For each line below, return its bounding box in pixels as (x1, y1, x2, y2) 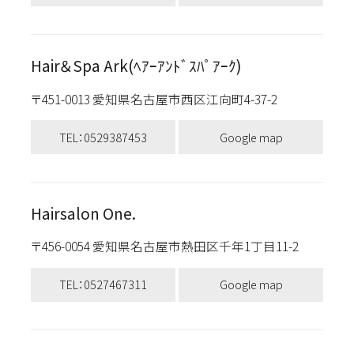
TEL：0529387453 (58, 128, 147, 145)
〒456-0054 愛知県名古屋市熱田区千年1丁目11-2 (30, 237, 314, 255)
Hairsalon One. (30, 202, 136, 225)
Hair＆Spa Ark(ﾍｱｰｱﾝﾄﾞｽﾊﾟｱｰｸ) (30, 55, 242, 77)
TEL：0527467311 (58, 276, 147, 293)
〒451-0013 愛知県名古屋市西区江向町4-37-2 (30, 89, 292, 107)
